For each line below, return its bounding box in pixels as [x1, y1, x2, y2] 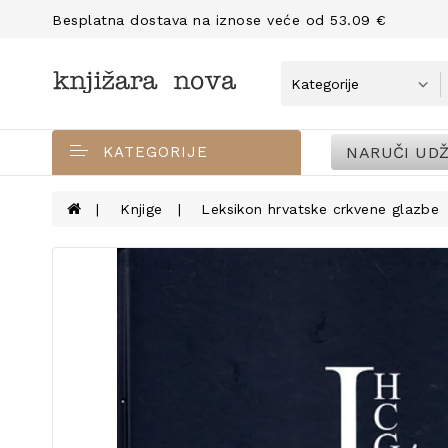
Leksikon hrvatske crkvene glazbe [201, 201, 440, 217]
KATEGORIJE [103, 143, 208, 161]
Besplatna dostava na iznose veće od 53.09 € [52, 12, 387, 28]
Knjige [120, 201, 163, 217]
